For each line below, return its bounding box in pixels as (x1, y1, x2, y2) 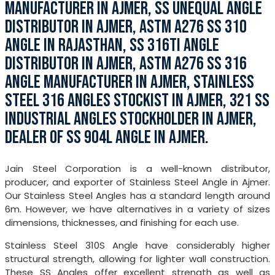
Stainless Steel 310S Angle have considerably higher (5, 239, 270, 252)
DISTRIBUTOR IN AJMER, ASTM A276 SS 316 (5, 53, 247, 76)
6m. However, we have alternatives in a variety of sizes (5, 203, 270, 216)
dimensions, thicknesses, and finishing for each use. (5, 216, 239, 230)
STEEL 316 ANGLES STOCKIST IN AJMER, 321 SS (5, 90, 269, 112)
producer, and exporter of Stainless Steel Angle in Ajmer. (5, 176, 270, 189)
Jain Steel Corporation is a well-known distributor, (5, 162, 270, 176)
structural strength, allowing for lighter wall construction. (5, 252, 270, 266)
